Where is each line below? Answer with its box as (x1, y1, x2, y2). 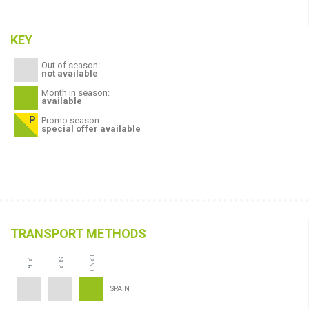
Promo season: (41, 114, 101, 126)
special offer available (41, 123, 141, 134)
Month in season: (41, 87, 110, 98)
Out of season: (41, 59, 100, 70)
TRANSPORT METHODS (10, 226, 146, 241)
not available (41, 68, 98, 79)
